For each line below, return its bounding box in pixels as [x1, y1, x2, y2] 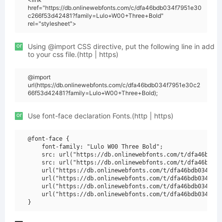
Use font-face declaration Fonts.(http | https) [28, 111, 173, 120]
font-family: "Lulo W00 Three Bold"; [28, 143, 163, 150]
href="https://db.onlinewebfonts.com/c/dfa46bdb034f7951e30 [28, 4, 202, 11]
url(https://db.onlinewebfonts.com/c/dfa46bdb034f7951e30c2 [28, 81, 200, 89]
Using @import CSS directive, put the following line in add [28, 42, 215, 51]
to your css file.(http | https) [28, 50, 118, 58]
